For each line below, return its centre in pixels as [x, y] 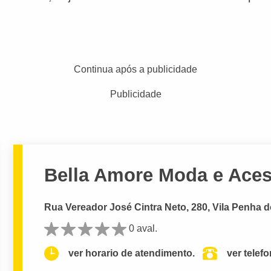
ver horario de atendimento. [132, 253]
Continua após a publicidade [135, 69]
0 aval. [143, 228]
